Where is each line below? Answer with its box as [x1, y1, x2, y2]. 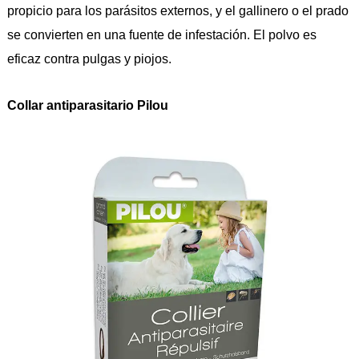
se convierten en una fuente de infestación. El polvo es [6, 28, 317, 42]
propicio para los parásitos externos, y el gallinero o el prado [6, 4, 349, 18]
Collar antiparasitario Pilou [6, 99, 168, 113]
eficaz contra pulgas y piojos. [6, 52, 171, 67]
